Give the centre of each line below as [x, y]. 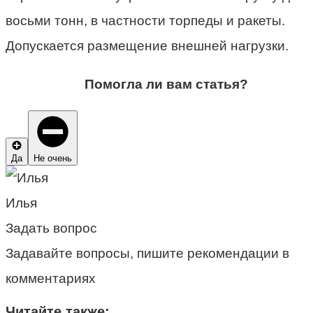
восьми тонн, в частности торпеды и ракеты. [145, 20]
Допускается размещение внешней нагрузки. [147, 45]
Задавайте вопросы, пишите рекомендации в [147, 253]
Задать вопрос [51, 228]
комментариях [51, 278]
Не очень [53, 158]
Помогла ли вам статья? [167, 84]
